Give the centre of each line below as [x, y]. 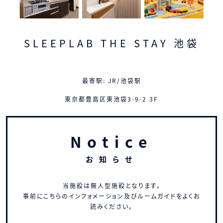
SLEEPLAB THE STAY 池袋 [111, 43]
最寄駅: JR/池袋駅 [111, 81]
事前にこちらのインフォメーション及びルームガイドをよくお [111, 196]
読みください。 [111, 207]
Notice [111, 142]
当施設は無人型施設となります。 [111, 186]
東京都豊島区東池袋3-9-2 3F [111, 99]
